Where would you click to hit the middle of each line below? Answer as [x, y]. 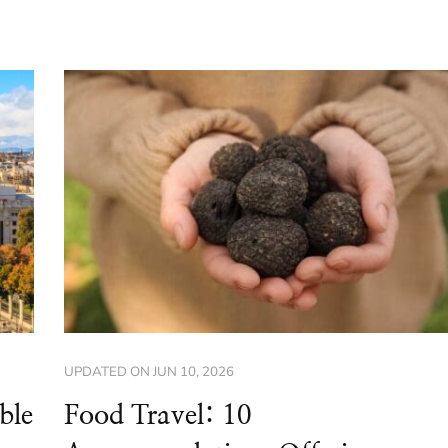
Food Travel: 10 [157, 415]
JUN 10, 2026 [193, 371]
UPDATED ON [108, 371]
